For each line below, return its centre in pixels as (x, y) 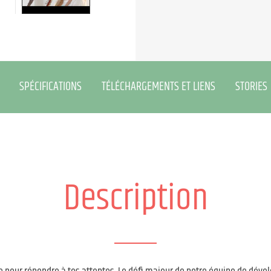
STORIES (251, 87)
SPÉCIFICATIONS (51, 87)
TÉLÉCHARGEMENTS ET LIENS (158, 87)
